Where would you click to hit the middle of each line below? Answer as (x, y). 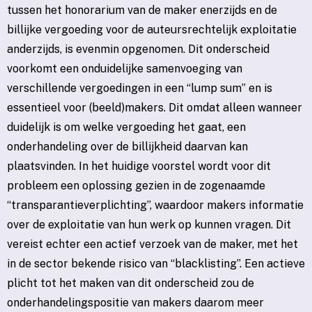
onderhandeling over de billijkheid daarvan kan (127, 147)
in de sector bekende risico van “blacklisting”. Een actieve (156, 264)
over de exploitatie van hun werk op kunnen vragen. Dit (149, 225)
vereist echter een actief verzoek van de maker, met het (153, 244)
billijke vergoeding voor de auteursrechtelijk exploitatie (152, 30)
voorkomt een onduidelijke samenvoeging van (125, 69)
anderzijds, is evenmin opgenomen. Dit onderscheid (138, 49)
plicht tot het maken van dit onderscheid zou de (131, 283)
